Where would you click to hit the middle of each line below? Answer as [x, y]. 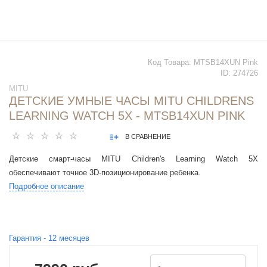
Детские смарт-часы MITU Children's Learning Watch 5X [133, 159]
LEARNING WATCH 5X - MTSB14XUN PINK [127, 116]
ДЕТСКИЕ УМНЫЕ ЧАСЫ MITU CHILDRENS [131, 101]
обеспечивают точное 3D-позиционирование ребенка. [106, 173]
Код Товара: [171, 63]
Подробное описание [46, 187]
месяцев [73, 238]
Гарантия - [29, 238]
